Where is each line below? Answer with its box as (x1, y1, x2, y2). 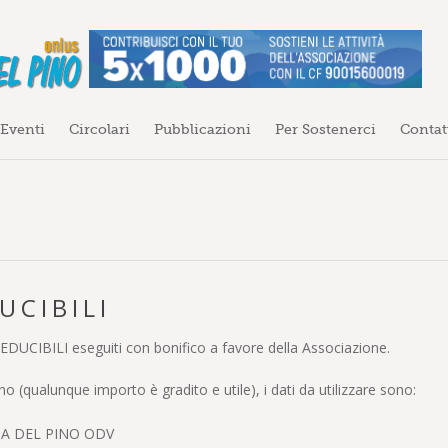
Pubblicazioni (154, 120, 251, 137)
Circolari (69, 120, 130, 137)
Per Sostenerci (275, 120, 376, 137)
